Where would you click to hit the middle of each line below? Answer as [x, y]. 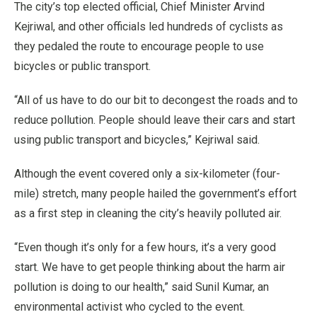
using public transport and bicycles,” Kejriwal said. [137, 139]
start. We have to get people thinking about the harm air [150, 267]
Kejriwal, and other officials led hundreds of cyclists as [149, 26]
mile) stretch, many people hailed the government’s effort [155, 193]
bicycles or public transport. [82, 66]
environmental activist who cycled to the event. [129, 306]
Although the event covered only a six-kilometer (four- [147, 173]
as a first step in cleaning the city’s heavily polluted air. [148, 213]
